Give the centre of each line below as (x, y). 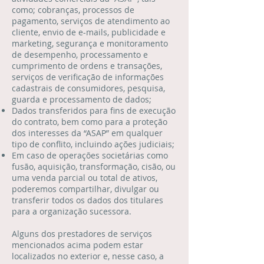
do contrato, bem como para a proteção (90, 122)
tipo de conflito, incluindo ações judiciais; (93, 144)
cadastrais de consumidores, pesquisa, (88, 88)
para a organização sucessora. (72, 211)
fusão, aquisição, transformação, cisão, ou (94, 166)
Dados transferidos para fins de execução (94, 110)
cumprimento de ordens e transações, (87, 66)
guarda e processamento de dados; (82, 99)
